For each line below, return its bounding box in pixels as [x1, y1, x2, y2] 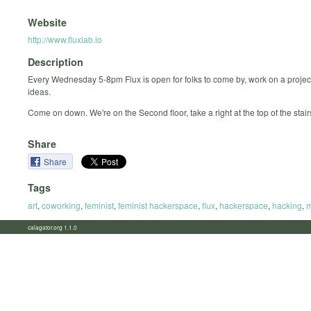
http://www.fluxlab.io [28, 33, 102, 45]
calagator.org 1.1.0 [28, 222, 85, 231]
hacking [272, 199, 302, 211]
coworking [42, 199, 81, 211]
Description [28, 55, 83, 69]
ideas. [28, 85, 51, 98]
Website [28, 15, 67, 29]
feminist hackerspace [118, 199, 198, 211]
